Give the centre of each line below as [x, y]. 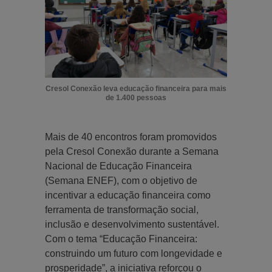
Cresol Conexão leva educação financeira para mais [136, 88]
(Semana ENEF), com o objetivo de [121, 180]
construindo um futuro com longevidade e [134, 253]
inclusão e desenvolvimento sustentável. [132, 224]
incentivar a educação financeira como [128, 195]
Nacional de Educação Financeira [118, 166]
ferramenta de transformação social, [122, 209]
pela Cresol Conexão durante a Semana [132, 151]
